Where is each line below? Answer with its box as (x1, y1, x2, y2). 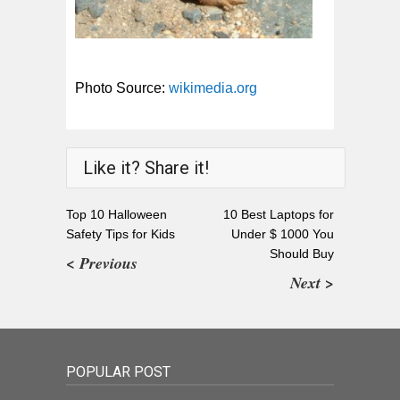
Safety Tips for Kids (66, 226, 175, 241)
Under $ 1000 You (231, 226, 334, 241)
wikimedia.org (169, 79, 257, 96)
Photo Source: (75, 79, 169, 96)
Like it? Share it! (83, 156, 209, 179)
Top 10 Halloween (66, 206, 167, 221)
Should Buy (270, 246, 334, 261)
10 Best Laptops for (223, 206, 334, 221)
